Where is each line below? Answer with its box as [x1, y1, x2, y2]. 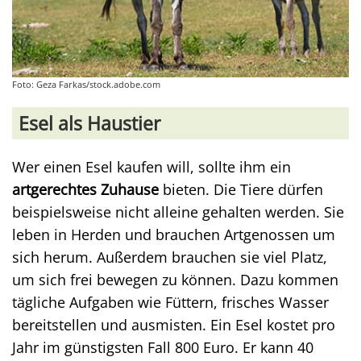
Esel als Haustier [19, 110, 160, 136]
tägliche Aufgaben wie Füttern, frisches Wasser [12, 293, 329, 312]
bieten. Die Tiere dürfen [159, 180, 323, 199]
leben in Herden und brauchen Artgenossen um [12, 225, 335, 244]
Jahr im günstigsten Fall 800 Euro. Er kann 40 [12, 338, 313, 357]
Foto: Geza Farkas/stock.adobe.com [12, 78, 160, 90]
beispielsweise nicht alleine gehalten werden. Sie [12, 202, 344, 222]
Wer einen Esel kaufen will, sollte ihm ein [12, 157, 291, 176]
